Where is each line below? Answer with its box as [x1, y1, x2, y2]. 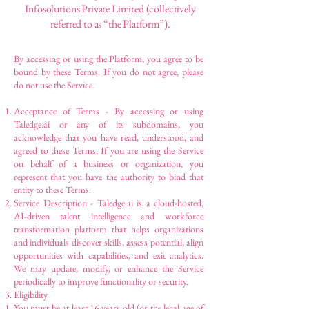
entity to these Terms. [14, 183, 91, 196]
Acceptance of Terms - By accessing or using [14, 105, 203, 117]
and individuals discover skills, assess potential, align [14, 236, 203, 248]
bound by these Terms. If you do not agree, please [14, 66, 203, 78]
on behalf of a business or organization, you [14, 157, 203, 170]
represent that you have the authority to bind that [14, 170, 203, 183]
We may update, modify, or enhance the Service [14, 262, 203, 275]
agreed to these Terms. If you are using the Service [14, 144, 203, 157]
